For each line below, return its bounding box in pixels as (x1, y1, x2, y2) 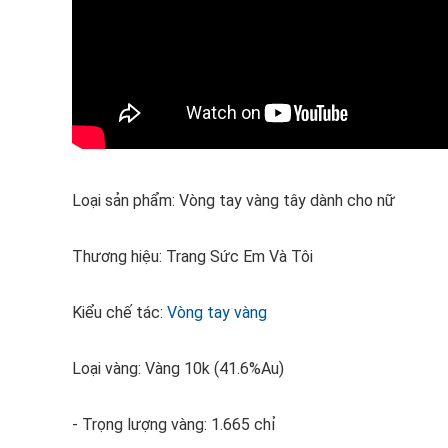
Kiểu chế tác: (72, 303, 167, 322)
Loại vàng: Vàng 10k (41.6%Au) (72, 359, 284, 378)
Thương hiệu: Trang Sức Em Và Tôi (72, 247, 313, 266)
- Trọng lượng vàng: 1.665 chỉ (72, 415, 276, 434)
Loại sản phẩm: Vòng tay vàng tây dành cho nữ (72, 191, 395, 210)
